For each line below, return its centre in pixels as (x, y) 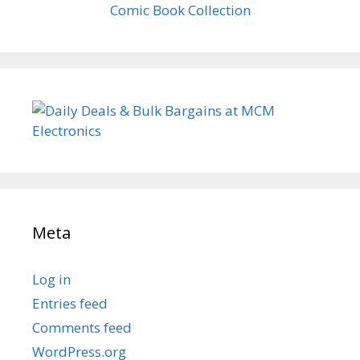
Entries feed (70, 303)
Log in (51, 279)
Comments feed (82, 327)
